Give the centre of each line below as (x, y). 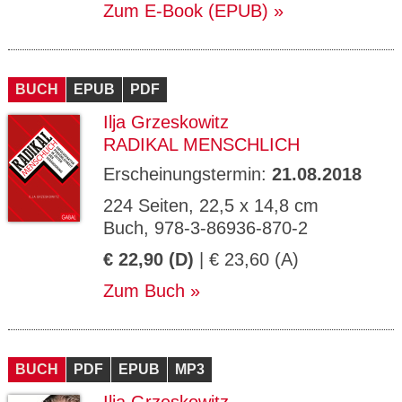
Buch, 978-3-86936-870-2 (205, 228)
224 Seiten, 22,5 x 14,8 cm (211, 205)
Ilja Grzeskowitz (166, 122)
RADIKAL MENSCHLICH (201, 144)
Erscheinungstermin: (188, 174)
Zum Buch (144, 291)
